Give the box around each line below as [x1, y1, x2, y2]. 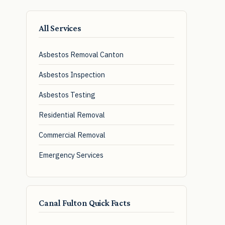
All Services [39, 23, 81, 34]
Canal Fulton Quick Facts [39, 197, 131, 208]
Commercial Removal [39, 130, 105, 140]
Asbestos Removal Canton [39, 49, 124, 59]
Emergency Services [39, 150, 103, 160]
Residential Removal [39, 109, 105, 120]
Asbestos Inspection [39, 69, 105, 79]
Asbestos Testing [39, 89, 95, 99]
